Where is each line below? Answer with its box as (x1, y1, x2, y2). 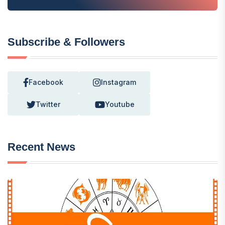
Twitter (35, 99, 60, 108)
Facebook (29, 77, 63, 86)
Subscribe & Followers (8, 35, 125, 48)
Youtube (104, 99, 135, 108)
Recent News (8, 140, 75, 153)
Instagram (101, 77, 136, 86)
